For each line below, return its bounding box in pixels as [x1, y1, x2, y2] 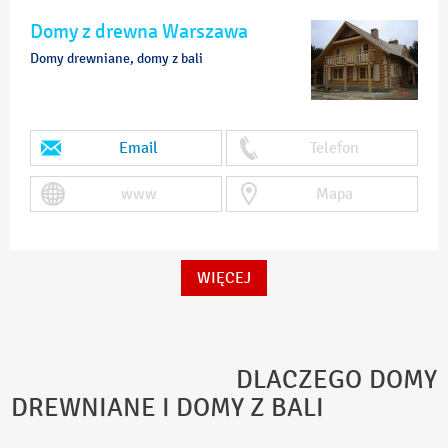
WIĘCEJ [197, 268, 251, 287]
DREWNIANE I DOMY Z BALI [11, 392, 325, 423]
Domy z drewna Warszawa [30, 19, 248, 43]
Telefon [310, 138, 359, 157]
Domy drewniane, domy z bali [30, 50, 203, 67]
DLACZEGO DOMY [11, 364, 437, 395]
